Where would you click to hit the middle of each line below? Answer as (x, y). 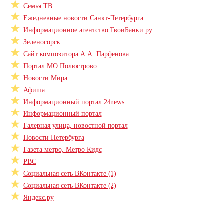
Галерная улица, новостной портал (75, 126)
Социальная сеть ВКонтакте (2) (70, 185)
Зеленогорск (42, 42)
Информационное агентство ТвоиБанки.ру (88, 30)
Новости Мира (45, 78)
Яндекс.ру (38, 197)
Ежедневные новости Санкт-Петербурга (83, 18)
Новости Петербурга (54, 138)
